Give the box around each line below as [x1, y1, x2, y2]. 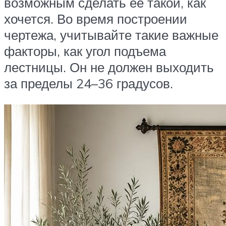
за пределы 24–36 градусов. [4, 75, 173, 92]
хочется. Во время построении [4, 11, 187, 27]
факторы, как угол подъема [4, 43, 166, 60]
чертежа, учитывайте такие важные [4, 27, 218, 43]
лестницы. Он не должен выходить [4, 59, 214, 76]
